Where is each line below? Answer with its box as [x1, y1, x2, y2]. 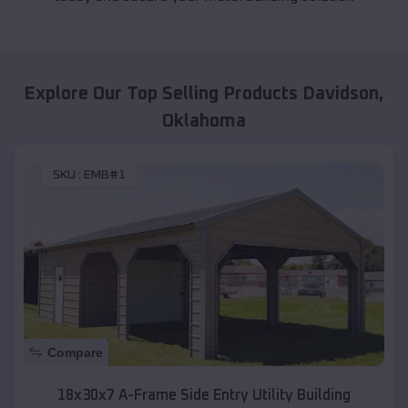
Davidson [302, 85, 379, 104]
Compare [47, 344, 103, 360]
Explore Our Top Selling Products [24, 85, 302, 104]
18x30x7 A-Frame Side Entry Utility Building [57, 387, 351, 403]
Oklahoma [162, 112, 246, 131]
